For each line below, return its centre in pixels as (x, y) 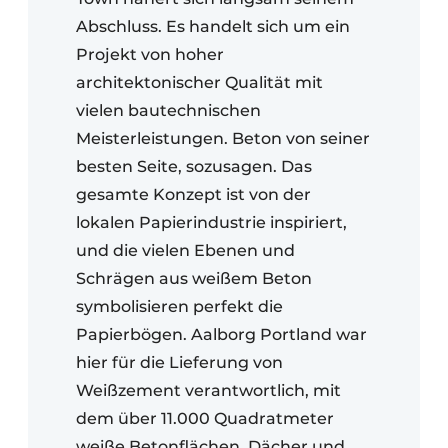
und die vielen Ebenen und (185, 250)
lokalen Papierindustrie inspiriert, (211, 222)
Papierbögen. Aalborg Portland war (221, 334)
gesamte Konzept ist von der (193, 194)
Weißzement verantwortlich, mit (208, 390)
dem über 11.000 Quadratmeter (205, 418)
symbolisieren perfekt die (179, 306)
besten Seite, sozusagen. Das (194, 166)
